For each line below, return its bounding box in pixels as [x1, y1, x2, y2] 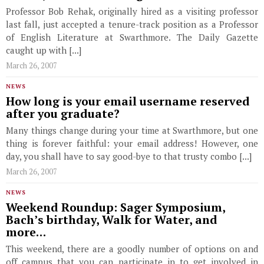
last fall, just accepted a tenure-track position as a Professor [6, 18, 258, 30]
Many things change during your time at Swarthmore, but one [6, 124, 258, 136]
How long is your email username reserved [6, 94, 250, 109]
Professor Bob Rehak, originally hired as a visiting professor [6, 5, 258, 17]
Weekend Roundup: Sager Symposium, [6, 200, 225, 215]
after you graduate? [6, 106, 120, 121]
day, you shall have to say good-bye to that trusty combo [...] [6, 150, 252, 162]
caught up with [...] [6, 44, 81, 56]
